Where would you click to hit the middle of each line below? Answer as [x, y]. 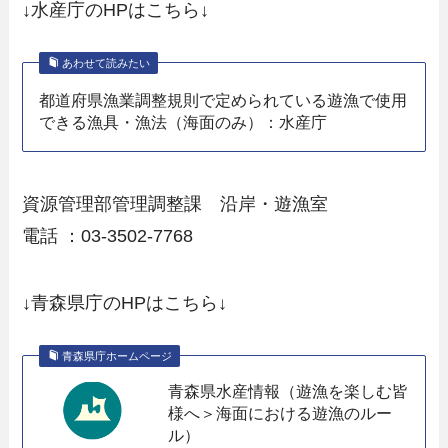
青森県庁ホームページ [116, 356]
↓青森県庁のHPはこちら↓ [125, 303]
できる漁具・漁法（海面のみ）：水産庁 [183, 121]
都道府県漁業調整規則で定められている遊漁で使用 [223, 99]
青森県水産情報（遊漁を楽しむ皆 [288, 391]
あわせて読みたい [105, 63]
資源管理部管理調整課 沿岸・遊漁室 [175, 203]
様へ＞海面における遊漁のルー [280, 413]
